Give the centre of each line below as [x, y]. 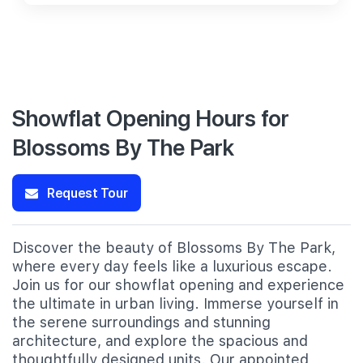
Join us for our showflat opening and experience [178, 285]
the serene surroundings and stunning [141, 322]
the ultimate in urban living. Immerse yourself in [175, 303]
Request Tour [86, 192]
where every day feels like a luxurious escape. [172, 266]
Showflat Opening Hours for [151, 117]
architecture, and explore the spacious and [160, 341]
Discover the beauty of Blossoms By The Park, [174, 248]
